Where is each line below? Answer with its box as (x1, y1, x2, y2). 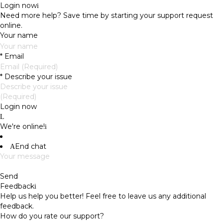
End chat (15, 141, 46, 151)
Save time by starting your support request (61, 11, 213, 20)
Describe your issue (2, 72, 72, 81)
